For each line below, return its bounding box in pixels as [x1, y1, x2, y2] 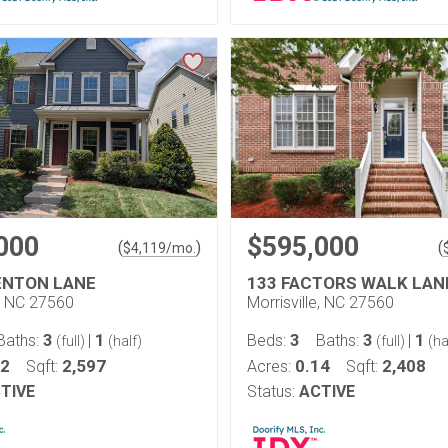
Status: [247, 382, 295, 401]
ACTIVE [299, 382, 355, 401]
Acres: [247, 357, 295, 376]
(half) [105, 333, 142, 349]
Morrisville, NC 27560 [247, 293, 394, 312]
